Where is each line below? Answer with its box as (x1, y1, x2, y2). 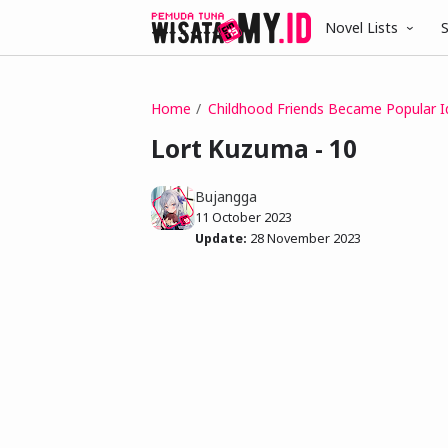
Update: (195, 229, 247, 247)
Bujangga (195, 186, 257, 206)
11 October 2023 (195, 208, 292, 226)
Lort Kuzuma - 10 (151, 132, 357, 166)
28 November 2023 (250, 229, 361, 247)
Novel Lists (325, 18, 398, 37)
